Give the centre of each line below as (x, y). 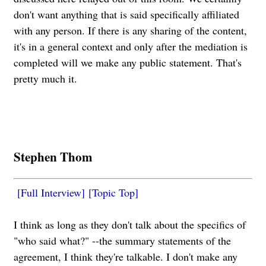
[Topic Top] (113, 193)
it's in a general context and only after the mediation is (131, 47)
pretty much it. (45, 79)
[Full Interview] (51, 193)
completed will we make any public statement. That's (128, 63)
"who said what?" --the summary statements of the (122, 241)
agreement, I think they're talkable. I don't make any (126, 257)
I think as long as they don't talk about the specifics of (130, 225)
